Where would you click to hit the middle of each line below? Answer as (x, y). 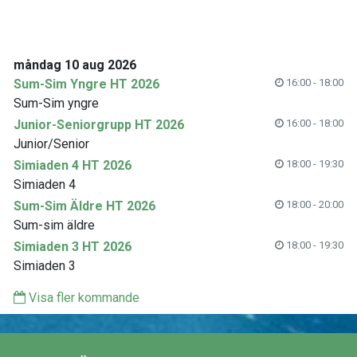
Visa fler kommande (82, 298)
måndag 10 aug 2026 (75, 65)
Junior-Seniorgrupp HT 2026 (99, 125)
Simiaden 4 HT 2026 (73, 165)
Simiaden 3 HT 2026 (73, 247)
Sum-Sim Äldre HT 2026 (84, 206)
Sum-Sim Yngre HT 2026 (86, 84)
